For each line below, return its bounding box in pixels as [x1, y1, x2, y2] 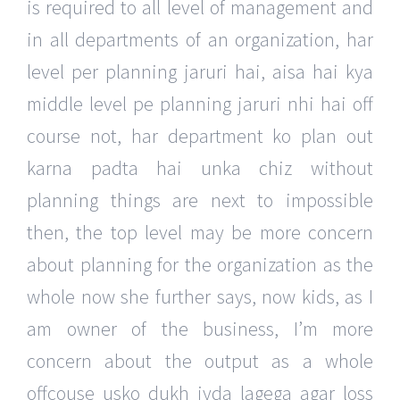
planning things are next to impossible [27, 187, 373, 213]
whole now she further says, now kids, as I [27, 284, 373, 310]
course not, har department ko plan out [27, 123, 373, 149]
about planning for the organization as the [27, 252, 373, 278]
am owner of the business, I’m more [27, 316, 373, 342]
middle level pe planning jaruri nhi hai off [27, 91, 373, 117]
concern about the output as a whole [27, 348, 373, 374]
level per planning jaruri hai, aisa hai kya [27, 59, 373, 85]
